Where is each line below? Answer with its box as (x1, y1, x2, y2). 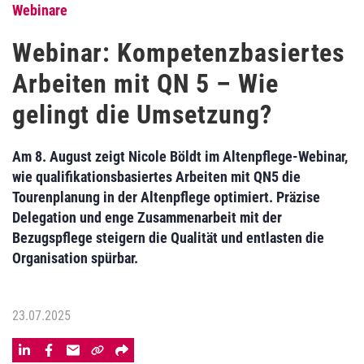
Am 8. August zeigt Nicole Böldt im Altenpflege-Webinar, (12, 148, 348, 165)
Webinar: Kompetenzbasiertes (12, 37, 346, 68)
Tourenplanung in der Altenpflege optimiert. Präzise (12, 188, 320, 206)
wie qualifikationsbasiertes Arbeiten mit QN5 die (12, 168, 301, 185)
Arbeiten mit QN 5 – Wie (12, 68, 279, 99)
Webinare (12, 2, 67, 19)
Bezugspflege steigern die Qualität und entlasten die (12, 229, 324, 246)
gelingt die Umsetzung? (12, 99, 272, 130)
